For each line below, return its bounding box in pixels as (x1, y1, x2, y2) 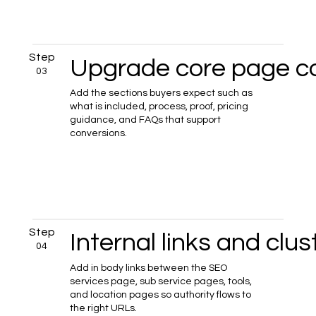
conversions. (70, 128, 128, 139)
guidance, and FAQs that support (70, 115, 221, 126)
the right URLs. (70, 303, 138, 313)
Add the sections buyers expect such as (70, 88, 253, 99)
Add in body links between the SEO (70, 262, 228, 273)
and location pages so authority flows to (70, 289, 252, 300)
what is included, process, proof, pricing (70, 102, 249, 112)
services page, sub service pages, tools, (70, 276, 253, 286)
